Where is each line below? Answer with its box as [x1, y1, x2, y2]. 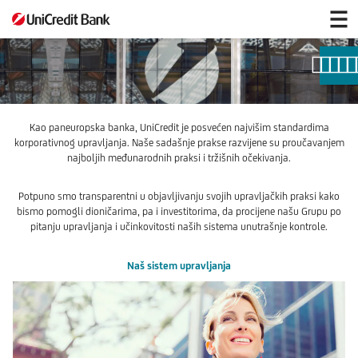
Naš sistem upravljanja [127, 259, 231, 272]
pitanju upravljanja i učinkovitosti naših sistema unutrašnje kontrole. [30, 220, 328, 233]
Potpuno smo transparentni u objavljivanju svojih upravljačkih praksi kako [18, 189, 340, 202]
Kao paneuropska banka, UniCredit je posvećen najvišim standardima [29, 121, 329, 133]
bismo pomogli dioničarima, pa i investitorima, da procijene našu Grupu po [17, 205, 341, 217]
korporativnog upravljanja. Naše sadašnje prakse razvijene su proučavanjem [14, 136, 344, 149]
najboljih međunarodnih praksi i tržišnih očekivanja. [67, 151, 291, 164]
